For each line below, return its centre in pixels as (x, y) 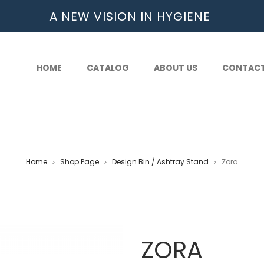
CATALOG (108, 68)
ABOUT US (175, 68)
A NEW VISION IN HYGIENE (130, 16)
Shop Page (80, 162)
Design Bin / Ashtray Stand (160, 162)
